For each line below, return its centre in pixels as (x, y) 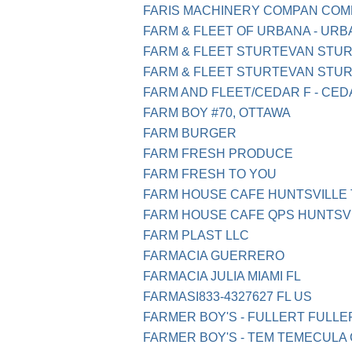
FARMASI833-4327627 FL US (227, 297)
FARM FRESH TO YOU (210, 174)
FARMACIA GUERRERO (214, 256)
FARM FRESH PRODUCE (218, 154)
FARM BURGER (190, 134)
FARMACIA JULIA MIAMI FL (222, 277)
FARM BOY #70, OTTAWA (217, 113)
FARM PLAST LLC (196, 236)
